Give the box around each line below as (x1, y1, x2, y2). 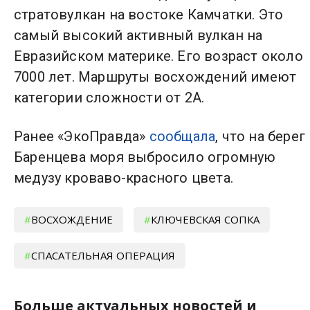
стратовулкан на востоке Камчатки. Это (14, 6, 284, 24)
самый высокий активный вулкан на (14, 27, 263, 44)
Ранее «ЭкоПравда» (14, 128, 149, 145)
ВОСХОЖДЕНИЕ (31, 212, 113, 226)
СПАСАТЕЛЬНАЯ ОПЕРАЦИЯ (31, 248, 175, 262)
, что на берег (215, 128, 306, 145)
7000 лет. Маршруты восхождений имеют (14, 69, 297, 86)
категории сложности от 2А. (14, 89, 205, 107)
